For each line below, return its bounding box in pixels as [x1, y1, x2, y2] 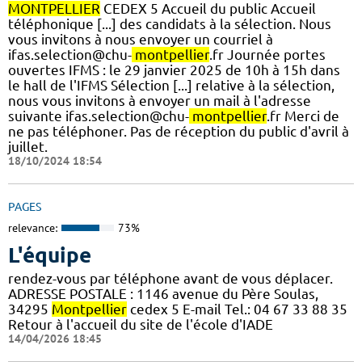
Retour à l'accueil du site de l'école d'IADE [8, 316, 273, 332]
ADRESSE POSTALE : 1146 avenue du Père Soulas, [8, 285, 318, 301]
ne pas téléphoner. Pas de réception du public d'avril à [8, 124, 349, 140]
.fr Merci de [267, 108, 339, 124]
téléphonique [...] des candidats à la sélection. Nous [8, 16, 331, 32]
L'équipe [8, 242, 91, 267]
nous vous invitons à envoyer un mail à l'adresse [8, 93, 311, 109]
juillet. [8, 139, 48, 155]
